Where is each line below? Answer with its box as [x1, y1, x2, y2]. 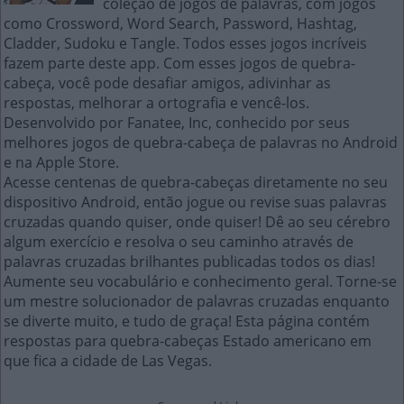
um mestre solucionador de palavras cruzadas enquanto [4, 291, 390, 311]
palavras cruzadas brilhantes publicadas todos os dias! [4, 252, 375, 271]
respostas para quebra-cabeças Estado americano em [4, 331, 372, 351]
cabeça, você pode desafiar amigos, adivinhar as [4, 73, 331, 93]
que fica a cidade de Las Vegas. [4, 351, 212, 371]
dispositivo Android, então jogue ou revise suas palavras [4, 192, 387, 212]
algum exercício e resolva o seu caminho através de [4, 232, 353, 252]
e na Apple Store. [4, 152, 119, 172]
